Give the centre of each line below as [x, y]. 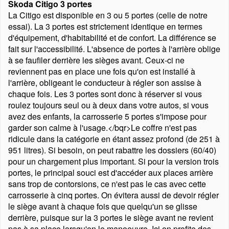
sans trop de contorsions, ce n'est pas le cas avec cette [107, 184]
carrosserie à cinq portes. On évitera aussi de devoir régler [113, 195]
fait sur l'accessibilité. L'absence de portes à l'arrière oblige [114, 49]
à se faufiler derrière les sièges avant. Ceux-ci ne [96, 60]
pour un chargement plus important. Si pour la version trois [113, 161]
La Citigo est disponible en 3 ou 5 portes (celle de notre [108, 15]
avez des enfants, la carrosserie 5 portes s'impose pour [107, 116]
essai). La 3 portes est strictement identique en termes [105, 26]
